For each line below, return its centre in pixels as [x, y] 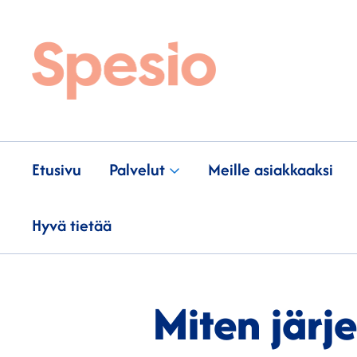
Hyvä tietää [72, 225]
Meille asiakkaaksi [271, 169]
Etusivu [57, 169]
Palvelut [137, 169]
